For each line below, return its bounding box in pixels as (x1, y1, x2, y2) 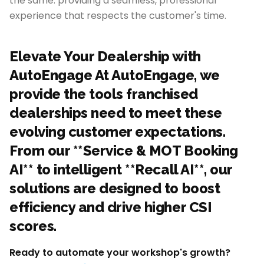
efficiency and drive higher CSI (9, 199, 212, 216)
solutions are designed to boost (9, 180, 220, 197)
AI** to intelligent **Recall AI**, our (9, 161, 232, 178)
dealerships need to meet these (9, 104, 222, 121)
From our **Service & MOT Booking (9, 142, 238, 159)
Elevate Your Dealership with (9, 48, 201, 65)
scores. (9, 217, 57, 235)
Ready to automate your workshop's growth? (9, 246, 230, 259)
